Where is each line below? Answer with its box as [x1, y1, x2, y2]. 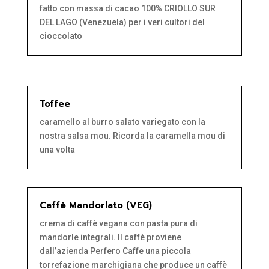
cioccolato [39, 31, 82, 41]
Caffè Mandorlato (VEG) [39, 199, 152, 213]
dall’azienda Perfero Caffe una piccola [39, 246, 191, 256]
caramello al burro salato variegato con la [39, 117, 205, 127]
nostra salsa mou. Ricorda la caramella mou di [39, 131, 225, 141]
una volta [39, 145, 75, 155]
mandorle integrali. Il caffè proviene [39, 232, 181, 243]
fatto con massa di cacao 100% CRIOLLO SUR [39, 4, 216, 14]
